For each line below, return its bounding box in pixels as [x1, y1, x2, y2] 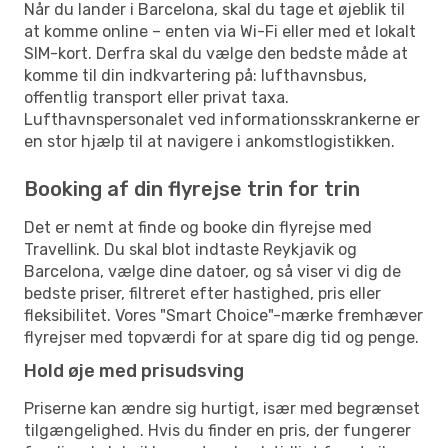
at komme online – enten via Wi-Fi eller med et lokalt [24, 21, 416, 41]
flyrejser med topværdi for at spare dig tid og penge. [24, 327, 419, 347]
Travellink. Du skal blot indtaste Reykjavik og [24, 239, 357, 259]
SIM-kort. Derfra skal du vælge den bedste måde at [24, 43, 408, 63]
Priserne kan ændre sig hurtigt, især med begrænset [24, 398, 420, 418]
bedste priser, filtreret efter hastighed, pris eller [24, 283, 381, 303]
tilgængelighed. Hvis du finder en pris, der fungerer [24, 420, 411, 440]
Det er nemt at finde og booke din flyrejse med [24, 217, 372, 237]
